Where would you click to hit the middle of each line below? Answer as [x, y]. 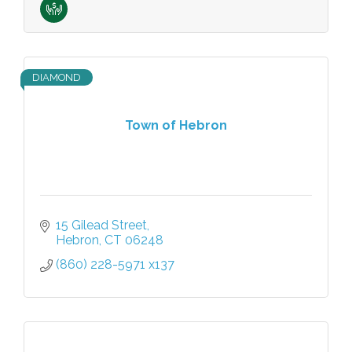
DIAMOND [57, 77]
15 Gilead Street [101, 225]
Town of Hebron [176, 126]
